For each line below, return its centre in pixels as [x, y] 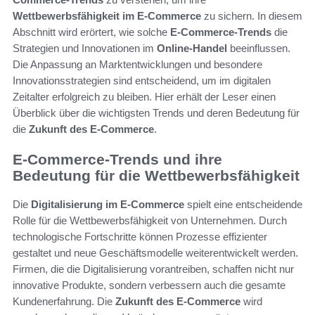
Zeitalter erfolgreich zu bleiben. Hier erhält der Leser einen [144, 97]
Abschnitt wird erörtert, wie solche [91, 32]
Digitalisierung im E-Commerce [108, 204]
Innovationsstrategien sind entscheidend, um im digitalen [142, 81]
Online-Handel [192, 49]
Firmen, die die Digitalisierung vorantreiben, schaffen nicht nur [153, 269]
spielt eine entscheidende [243, 204]
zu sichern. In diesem [252, 16]
